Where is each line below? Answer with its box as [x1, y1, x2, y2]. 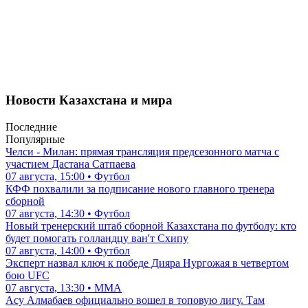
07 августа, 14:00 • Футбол [5, 245, 130, 257]
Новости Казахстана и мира [5, 93, 173, 108]
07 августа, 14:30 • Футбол [5, 208, 130, 220]
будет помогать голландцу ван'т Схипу [5, 232, 188, 245]
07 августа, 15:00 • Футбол [5, 170, 130, 183]
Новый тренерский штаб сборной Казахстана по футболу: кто [5, 220, 296, 232]
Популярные [5, 133, 65, 146]
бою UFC [5, 269, 49, 282]
